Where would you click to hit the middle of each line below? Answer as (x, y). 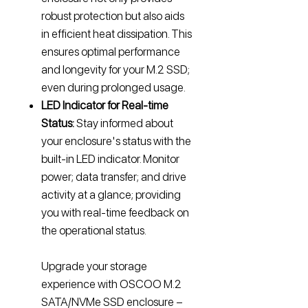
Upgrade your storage (94, 266)
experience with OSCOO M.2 (111, 284)
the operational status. (94, 230)
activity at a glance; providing (111, 195)
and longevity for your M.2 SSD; (115, 69)
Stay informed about (125, 123)
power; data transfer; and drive (114, 177)
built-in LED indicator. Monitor (110, 159)
